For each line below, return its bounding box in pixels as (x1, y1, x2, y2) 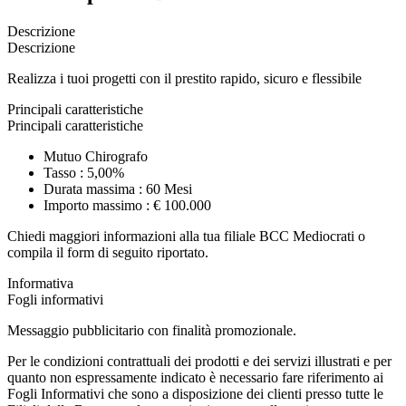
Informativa (7, 275, 73, 291)
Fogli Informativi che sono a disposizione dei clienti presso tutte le (7, 385, 383, 401)
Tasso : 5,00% (43, 164, 124, 180)
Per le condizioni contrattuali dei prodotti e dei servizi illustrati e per (7, 353, 391, 369)
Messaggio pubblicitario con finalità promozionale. (7, 322, 296, 338)
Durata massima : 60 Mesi (43, 180, 192, 197)
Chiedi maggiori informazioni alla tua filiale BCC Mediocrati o (7, 227, 365, 244)
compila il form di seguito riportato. (7, 244, 208, 260)
